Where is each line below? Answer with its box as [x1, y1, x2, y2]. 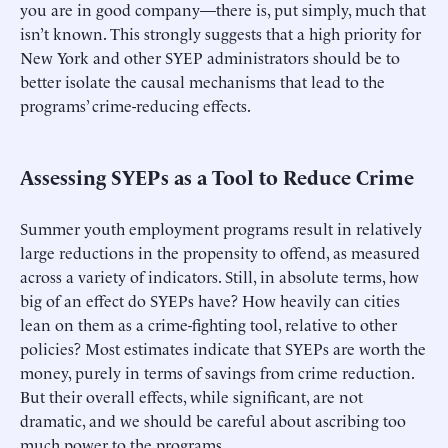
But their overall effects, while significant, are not [20, 385, 363, 408]
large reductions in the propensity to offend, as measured [20, 241, 420, 264]
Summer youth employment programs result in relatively [20, 217, 422, 240]
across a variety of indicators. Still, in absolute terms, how [20, 265, 419, 288]
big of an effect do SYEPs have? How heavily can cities [20, 289, 400, 312]
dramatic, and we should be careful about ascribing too [20, 409, 406, 432]
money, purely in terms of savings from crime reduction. [20, 361, 414, 384]
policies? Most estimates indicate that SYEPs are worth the [20, 337, 426, 360]
